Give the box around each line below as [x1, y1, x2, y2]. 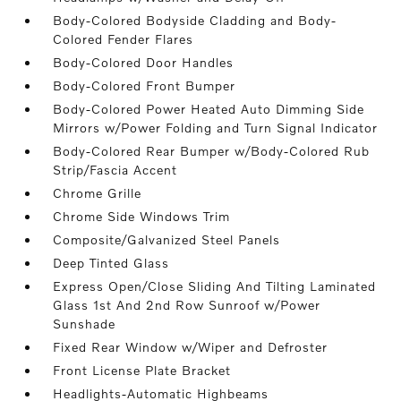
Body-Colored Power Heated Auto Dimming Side [53, 101, 365, 117]
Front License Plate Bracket [53, 363, 232, 379]
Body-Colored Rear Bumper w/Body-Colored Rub [53, 143, 371, 159]
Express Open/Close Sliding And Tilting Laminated [53, 278, 377, 294]
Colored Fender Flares [53, 31, 194, 47]
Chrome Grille [53, 185, 142, 201]
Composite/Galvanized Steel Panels [53, 232, 281, 248]
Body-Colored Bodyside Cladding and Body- [53, 13, 337, 29]
